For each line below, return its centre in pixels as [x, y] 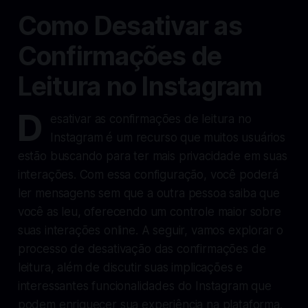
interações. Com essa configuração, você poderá [148, 174]
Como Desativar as [130, 25]
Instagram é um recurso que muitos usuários [168, 137]
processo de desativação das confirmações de [142, 249]
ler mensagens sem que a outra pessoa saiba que [148, 193]
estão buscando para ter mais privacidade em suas [152, 156]
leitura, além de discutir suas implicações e [130, 267]
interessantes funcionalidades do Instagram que [144, 286]
